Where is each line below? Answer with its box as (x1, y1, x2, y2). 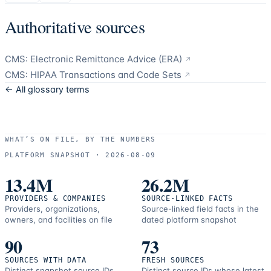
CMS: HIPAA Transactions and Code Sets (5, 69, 181, 81)
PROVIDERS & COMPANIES (5, 194, 106, 203)
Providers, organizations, (5, 204, 100, 214)
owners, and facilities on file (5, 215, 113, 225)
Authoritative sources (5, 15, 145, 39)
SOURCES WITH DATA (5, 256, 87, 265)
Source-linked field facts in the (142, 204, 259, 214)
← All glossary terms (5, 84, 90, 95)
